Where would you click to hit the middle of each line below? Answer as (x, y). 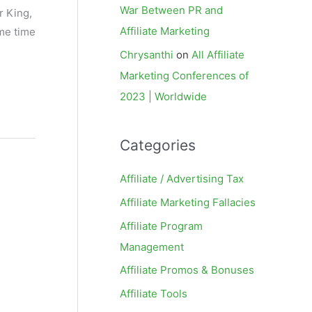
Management (152, 247)
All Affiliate (218, 55)
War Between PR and (171, 10)
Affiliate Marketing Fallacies (188, 202)
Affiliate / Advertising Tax (182, 179)
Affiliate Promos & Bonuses (187, 270)
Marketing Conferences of (184, 76)
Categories (158, 145)
